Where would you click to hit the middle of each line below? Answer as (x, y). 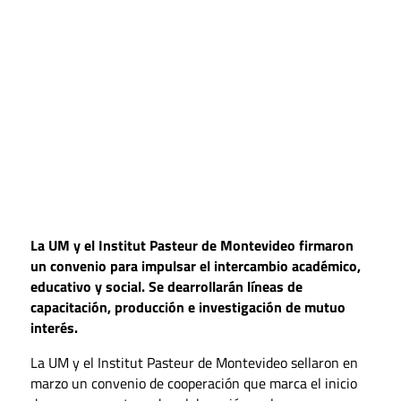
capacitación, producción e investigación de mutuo (188, 307)
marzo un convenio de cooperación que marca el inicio (193, 383)
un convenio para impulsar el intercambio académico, (195, 265)
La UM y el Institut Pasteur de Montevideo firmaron (192, 245)
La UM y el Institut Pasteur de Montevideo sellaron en (194, 362)
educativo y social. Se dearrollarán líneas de (166, 286)
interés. (54, 327)
